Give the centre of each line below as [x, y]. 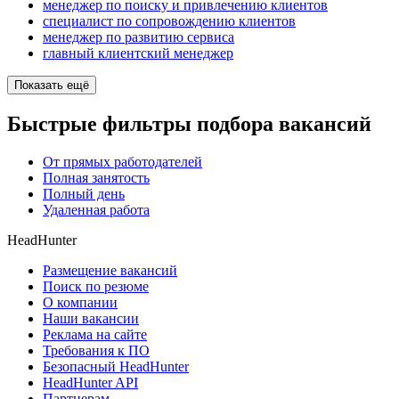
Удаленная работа [96, 210]
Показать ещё [52, 85]
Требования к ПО [96, 351]
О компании [80, 303]
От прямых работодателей [122, 162]
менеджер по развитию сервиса [138, 37]
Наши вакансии [91, 319]
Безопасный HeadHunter [116, 367]
